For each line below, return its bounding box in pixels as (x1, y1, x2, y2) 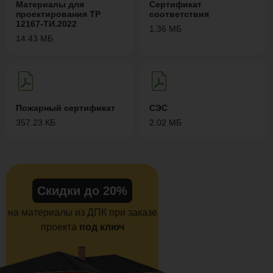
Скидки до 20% (37, 184, 127, 197)
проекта (40, 222, 79, 232)
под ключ (79, 222, 124, 232)
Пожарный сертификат (16, 103, 115, 113)
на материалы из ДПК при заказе (7, 207, 157, 218)
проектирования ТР (16, 9, 101, 19)
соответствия (149, 9, 209, 19)
